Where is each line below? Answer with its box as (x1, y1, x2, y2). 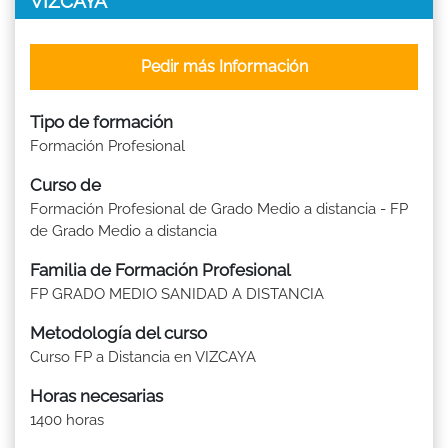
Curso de (30, 174, 101, 195)
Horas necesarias (30, 385, 163, 406)
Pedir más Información (140, 56, 308, 76)
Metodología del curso (30, 322, 207, 343)
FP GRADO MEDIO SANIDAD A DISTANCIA (30, 284, 324, 303)
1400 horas (30, 410, 104, 429)
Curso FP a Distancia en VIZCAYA (30, 347, 256, 366)
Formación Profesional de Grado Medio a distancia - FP (30, 199, 408, 218)
